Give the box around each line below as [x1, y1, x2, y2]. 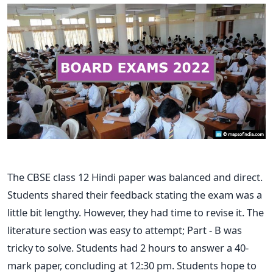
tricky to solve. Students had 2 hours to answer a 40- [7, 240, 249, 255]
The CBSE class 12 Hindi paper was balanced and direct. [7, 169, 263, 184]
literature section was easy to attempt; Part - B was [7, 222, 242, 237]
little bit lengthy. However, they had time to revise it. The [7, 205, 264, 219]
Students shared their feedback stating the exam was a [7, 187, 262, 202]
